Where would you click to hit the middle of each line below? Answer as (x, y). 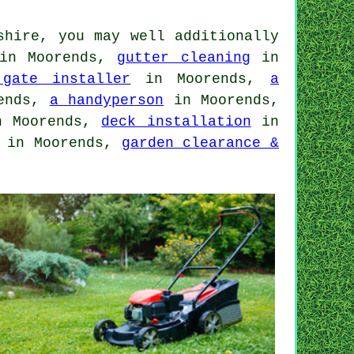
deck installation (176, 121)
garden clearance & (200, 143)
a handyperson (106, 100)
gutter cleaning (184, 57)
